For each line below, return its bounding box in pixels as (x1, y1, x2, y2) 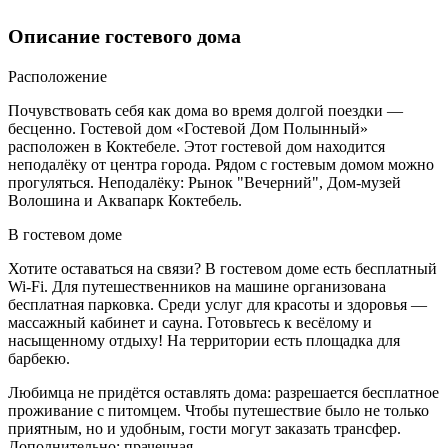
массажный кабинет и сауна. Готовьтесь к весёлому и (8, 313, 372, 331)
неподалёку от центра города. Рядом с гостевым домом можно (8, 155, 434, 173)
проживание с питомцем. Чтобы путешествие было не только (8, 401, 429, 419)
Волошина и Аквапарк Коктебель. (8, 191, 242, 209)
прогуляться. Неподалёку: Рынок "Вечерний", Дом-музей (8, 173, 401, 191)
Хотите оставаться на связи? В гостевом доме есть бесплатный (8, 259, 437, 277)
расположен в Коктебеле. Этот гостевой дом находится (8, 137, 385, 155)
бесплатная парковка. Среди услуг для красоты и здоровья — (8, 295, 427, 313)
